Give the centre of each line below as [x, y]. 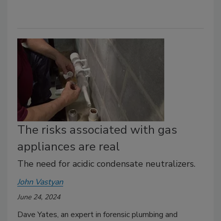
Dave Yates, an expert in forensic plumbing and [97, 214]
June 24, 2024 [39, 197]
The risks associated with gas [97, 129]
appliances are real [69, 146]
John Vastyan [40, 182]
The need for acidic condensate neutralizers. [106, 164]
